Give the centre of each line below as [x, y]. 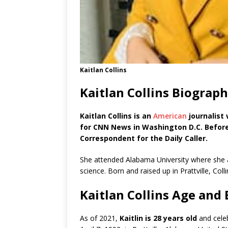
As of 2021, [99, 218]
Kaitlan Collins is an [117, 116]
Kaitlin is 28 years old [157, 218]
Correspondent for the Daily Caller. [144, 138]
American [170, 116]
